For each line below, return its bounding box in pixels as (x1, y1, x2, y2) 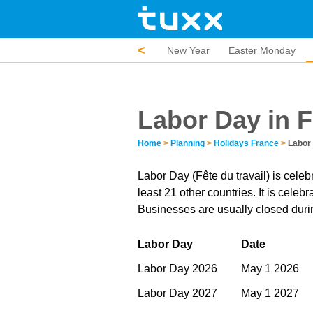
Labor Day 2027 (138, 287, 217, 299)
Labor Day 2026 (138, 263, 217, 275)
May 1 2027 (241, 287, 299, 299)
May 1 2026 (241, 263, 299, 275)
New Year (167, 45, 210, 56)
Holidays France (214, 138, 279, 148)
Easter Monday (228, 45, 296, 56)
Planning (170, 138, 205, 148)
